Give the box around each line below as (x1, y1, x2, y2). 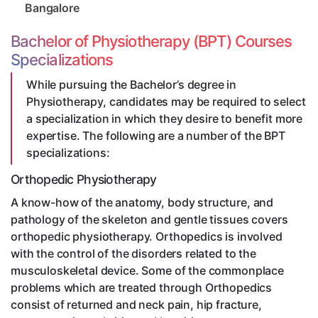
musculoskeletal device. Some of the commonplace (11, 263, 284, 278)
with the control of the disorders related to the (11, 246, 256, 261)
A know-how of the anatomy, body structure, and (11, 195, 274, 210)
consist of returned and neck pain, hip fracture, (11, 297, 262, 312)
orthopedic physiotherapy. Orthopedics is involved (11, 229, 283, 244)
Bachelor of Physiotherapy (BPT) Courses (11, 32, 292, 51)
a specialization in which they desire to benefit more (26, 111, 303, 126)
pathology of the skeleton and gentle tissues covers (11, 212, 288, 227)
